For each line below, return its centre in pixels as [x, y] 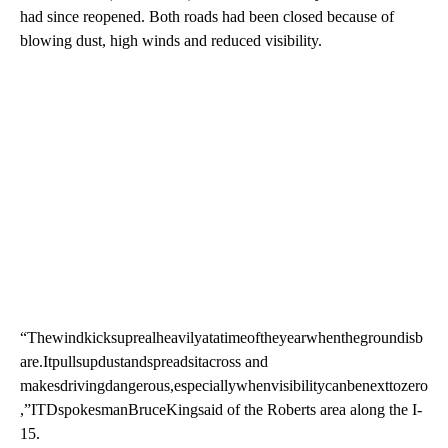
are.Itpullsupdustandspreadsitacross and [144, 361]
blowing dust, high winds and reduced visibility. [171, 40]
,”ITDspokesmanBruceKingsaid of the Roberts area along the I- [221, 409]
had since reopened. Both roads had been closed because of [207, 16]
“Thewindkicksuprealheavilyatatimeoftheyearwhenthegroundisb [221, 337]
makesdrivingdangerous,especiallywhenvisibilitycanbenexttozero [224, 385]
